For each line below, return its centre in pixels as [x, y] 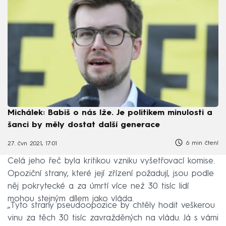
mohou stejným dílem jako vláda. [71, 199]
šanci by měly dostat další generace [84, 125]
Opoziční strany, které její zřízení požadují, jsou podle [111, 174]
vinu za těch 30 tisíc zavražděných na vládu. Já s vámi [113, 218]
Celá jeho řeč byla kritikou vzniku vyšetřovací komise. [111, 161]
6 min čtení [201, 143]
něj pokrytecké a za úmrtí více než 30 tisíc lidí [98, 187]
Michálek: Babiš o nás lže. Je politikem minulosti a [110, 113]
